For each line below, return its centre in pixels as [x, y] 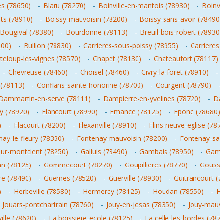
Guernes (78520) [70, 178]
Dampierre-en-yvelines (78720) [152, 98]
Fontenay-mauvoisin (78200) [122, 138]
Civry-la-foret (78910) [175, 72]
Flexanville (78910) [107, 125]
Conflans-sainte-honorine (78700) [90, 85]
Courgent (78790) [183, 85]
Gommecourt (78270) [78, 165]
